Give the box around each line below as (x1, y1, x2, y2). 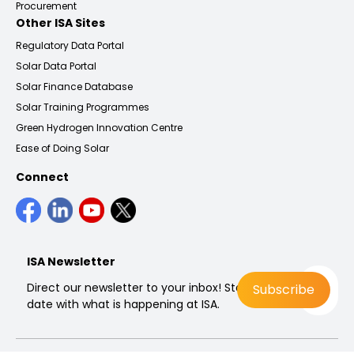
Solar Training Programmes (16, 100, 149, 114)
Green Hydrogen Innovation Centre (16, 120, 183, 134)
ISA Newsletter (27, 253, 115, 269)
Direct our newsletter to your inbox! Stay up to (27, 279, 281, 296)
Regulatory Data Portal (16, 38, 124, 52)
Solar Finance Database (16, 79, 133, 93)
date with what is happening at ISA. (27, 296, 220, 312)
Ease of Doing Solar (16, 141, 109, 155)
